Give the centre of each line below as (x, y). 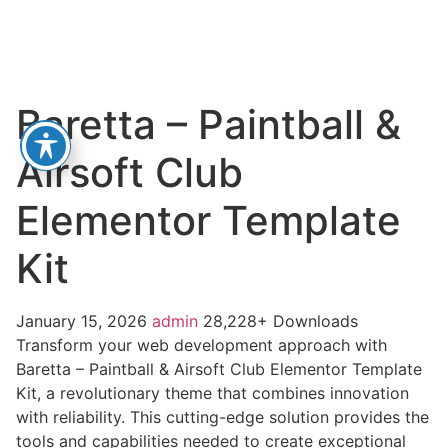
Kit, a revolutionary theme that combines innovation (212, 392)
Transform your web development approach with (201, 344)
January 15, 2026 (84, 320)
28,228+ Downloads (280, 320)
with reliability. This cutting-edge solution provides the (222, 416)
